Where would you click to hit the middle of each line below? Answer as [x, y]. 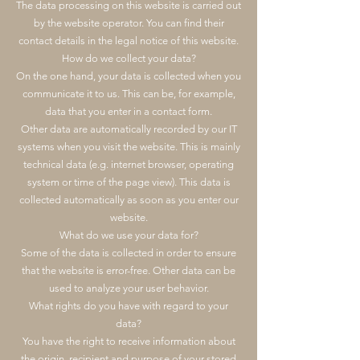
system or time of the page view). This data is [129, 182]
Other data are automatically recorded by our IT [129, 129]
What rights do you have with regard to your [129, 306]
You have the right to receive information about [129, 341]
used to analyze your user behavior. [129, 288]
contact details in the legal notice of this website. [129, 41]
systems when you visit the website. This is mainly [129, 147]
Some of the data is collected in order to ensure [129, 253]
